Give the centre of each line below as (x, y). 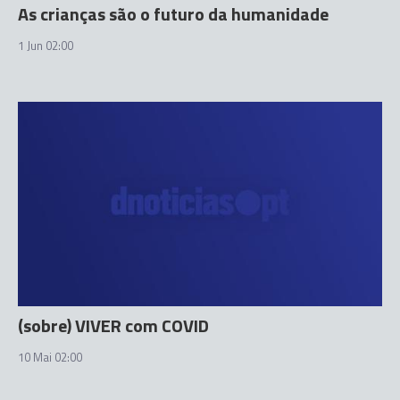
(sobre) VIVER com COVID (113, 325)
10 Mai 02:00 (50, 357)
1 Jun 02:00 (46, 45)
